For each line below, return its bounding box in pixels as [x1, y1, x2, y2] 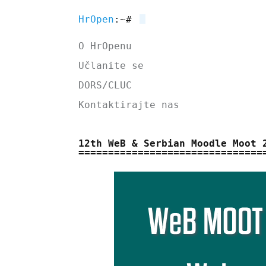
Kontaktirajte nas [78, 99, 179, 110]
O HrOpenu [78, 40, 132, 52]
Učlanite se [78, 60, 144, 71]
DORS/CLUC [78, 80, 132, 91]
